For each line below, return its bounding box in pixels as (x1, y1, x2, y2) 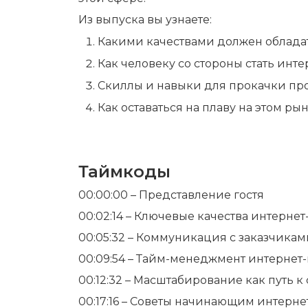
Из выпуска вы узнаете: (78, 13, 212, 27)
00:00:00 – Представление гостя (78, 188, 264, 201)
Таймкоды (78, 161, 170, 181)
